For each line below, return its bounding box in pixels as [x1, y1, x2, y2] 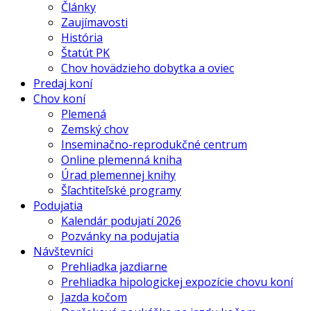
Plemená [61, 106, 106, 122]
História [61, 30, 103, 46]
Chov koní [33, 91, 85, 107]
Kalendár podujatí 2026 [61, 213, 181, 229]
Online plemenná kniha [61, 152, 182, 168]
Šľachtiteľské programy [61, 183, 181, 199]
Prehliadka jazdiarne [61, 259, 167, 275]
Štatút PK [61, 45, 110, 61]
